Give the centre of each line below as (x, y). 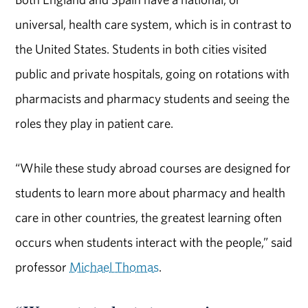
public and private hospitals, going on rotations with (153, 74)
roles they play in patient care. (95, 123)
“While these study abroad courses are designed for (153, 168)
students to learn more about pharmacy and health (151, 193)
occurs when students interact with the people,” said (154, 242)
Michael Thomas (114, 267)
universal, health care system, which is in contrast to (154, 24)
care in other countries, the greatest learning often (149, 218)
